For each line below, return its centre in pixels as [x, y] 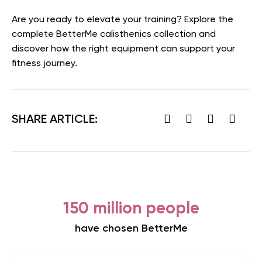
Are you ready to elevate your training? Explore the [123, 20]
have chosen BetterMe [131, 228]
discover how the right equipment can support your [123, 49]
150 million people [131, 208]
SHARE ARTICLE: [55, 120]
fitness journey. [44, 63]
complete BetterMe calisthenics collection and [114, 34]
